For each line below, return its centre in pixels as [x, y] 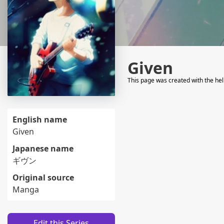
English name [40, 119]
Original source [43, 177]
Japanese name [43, 148]
